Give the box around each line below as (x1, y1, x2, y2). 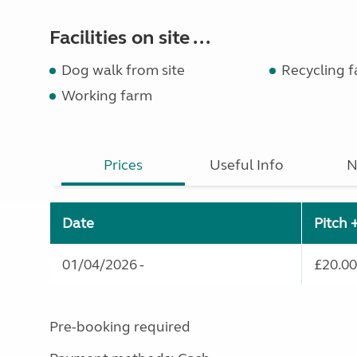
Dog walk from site (61, 61, 185, 79)
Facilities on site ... (49, 26, 210, 49)
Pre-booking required (49, 318, 190, 335)
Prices (104, 156, 143, 174)
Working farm (61, 87, 152, 104)
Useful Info (210, 156, 284, 174)
